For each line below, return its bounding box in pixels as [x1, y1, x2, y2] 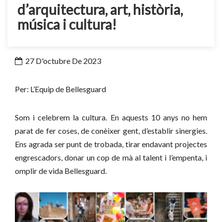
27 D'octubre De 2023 [24, 56, 101, 65]
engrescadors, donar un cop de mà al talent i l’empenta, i [15, 153, 207, 162]
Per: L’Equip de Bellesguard [15, 84, 106, 94]
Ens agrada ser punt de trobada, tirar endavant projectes [15, 139, 207, 149]
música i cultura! [17, 16, 116, 33]
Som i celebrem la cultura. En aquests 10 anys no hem [15, 112, 207, 122]
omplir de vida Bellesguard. [15, 166, 107, 175]
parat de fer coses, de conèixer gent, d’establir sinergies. [15, 126, 207, 135]
